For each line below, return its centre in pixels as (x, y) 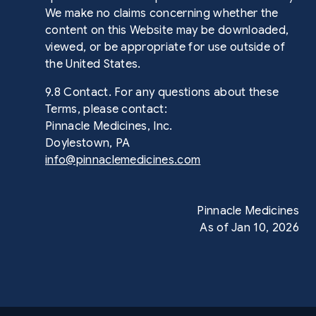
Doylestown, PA (88, 143)
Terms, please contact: (107, 109)
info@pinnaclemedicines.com (123, 160)
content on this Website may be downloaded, (167, 30)
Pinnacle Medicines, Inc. (109, 126)
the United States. (93, 64)
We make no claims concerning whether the (162, 13)
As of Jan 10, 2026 (249, 228)
